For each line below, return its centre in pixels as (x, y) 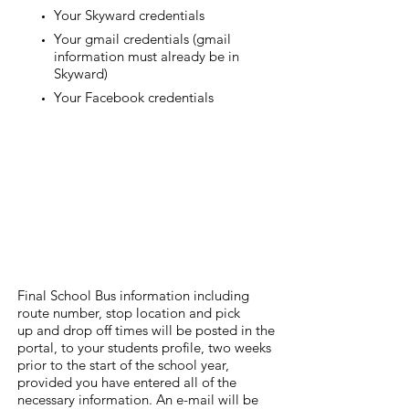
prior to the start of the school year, (123, 365)
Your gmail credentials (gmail (142, 39)
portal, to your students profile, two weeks (144, 347)
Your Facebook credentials (134, 97)
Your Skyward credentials (129, 15)
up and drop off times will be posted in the (146, 330)
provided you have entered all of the (127, 382)
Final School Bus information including (133, 295)
